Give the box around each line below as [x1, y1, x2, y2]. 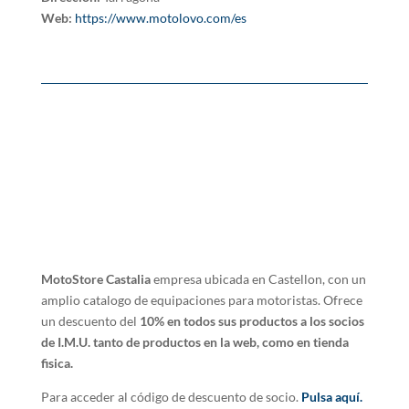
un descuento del [40, 313, 140, 330]
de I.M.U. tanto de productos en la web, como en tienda [40, 334, 349, 351]
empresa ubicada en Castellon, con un [152, 271, 366, 288]
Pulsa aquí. [300, 389, 362, 405]
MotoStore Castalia [40, 271, 153, 288]
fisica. [40, 355, 73, 372]
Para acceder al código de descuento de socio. [40, 389, 299, 405]
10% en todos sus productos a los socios [139, 313, 364, 330]
